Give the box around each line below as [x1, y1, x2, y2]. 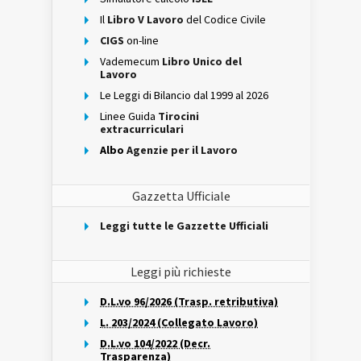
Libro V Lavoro [107, 12, 184, 27]
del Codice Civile [184, 12, 266, 27]
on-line [124, 33, 159, 48]
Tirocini [158, 109, 199, 123]
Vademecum [100, 54, 162, 68]
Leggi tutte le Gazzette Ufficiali [100, 218, 268, 233]
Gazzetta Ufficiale [131, 188, 230, 204]
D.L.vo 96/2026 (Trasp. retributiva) [100, 294, 278, 309]
